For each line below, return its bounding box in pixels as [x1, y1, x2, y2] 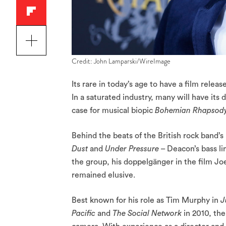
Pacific [72, 209, 97, 218]
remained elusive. [72, 171, 135, 180]
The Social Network [112, 209, 184, 218]
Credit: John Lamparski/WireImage [72, 56, 171, 67]
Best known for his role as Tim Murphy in [72, 196, 220, 205]
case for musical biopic [72, 106, 153, 115]
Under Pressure [105, 145, 159, 153]
